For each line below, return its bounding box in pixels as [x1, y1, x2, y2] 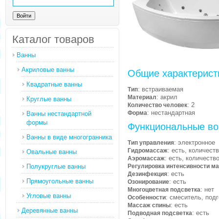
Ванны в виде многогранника [26, 133, 112, 141]
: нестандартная [147, 109, 195, 116]
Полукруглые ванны [26, 163, 86, 170]
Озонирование [127, 178, 169, 185]
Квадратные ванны [26, 81, 82, 88]
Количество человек [127, 102, 187, 109]
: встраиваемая [137, 86, 183, 93]
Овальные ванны [26, 148, 77, 155]
